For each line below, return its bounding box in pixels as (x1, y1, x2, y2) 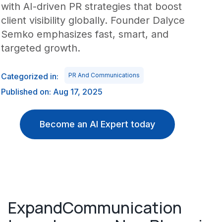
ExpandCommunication (8, 197, 182, 219)
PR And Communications (68, 71, 140, 79)
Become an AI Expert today (39, 119, 155, 129)
